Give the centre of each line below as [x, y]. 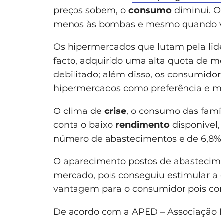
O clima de [79, 111]
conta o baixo [84, 125]
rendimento [144, 125]
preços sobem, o [91, 10]
